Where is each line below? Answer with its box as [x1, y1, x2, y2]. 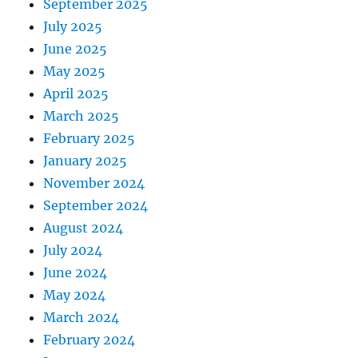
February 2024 [43, 331, 136, 348]
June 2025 [43, 40, 108, 57]
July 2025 [43, 18, 103, 34]
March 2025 [43, 107, 120, 124]
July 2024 [43, 241, 103, 258]
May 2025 [43, 62, 106, 79]
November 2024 [43, 174, 145, 191]
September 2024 [43, 197, 149, 213]
